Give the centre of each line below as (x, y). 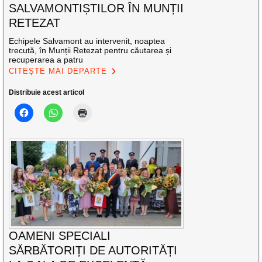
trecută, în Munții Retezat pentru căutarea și (90, 51)
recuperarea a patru (46, 60)
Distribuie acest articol (47, 93)
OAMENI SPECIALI (60, 235)
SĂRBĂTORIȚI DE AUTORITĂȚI (93, 250)
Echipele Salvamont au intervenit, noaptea (87, 41)
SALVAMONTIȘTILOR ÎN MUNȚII (96, 8)
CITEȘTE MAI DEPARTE (58, 71)
